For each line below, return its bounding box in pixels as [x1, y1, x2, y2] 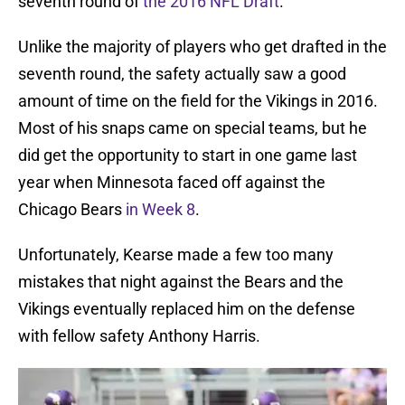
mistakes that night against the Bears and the [18, 272, 344, 292]
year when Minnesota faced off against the [18, 173, 325, 193]
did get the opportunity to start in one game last [18, 146, 357, 165]
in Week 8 [126, 200, 195, 220]
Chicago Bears [18, 200, 126, 220]
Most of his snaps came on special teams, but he [18, 118, 367, 138]
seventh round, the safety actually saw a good [18, 64, 346, 84]
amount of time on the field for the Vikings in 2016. [18, 91, 378, 111]
